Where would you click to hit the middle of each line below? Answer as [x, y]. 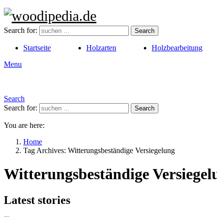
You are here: [24, 125]
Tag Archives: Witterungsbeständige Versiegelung [99, 150]
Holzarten [101, 48]
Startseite [37, 48]
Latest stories [37, 200]
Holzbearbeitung [177, 48]
